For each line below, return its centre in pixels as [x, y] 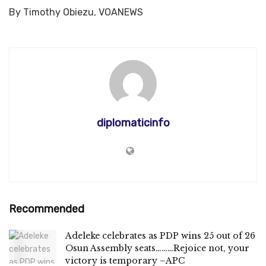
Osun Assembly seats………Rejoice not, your [157, 248]
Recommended [47, 209]
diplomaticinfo [133, 123]
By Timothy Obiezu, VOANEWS [76, 12]
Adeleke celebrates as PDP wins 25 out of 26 [160, 236]
